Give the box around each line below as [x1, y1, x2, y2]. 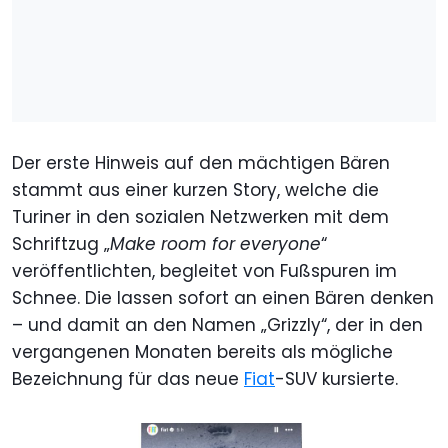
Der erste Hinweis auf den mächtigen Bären [12, 151, 390, 176]
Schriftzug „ [12, 232, 110, 257]
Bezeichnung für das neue [12, 367, 244, 392]
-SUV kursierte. [275, 367, 398, 392]
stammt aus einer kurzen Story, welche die [12, 178, 379, 203]
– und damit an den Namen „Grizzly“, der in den [12, 313, 423, 338]
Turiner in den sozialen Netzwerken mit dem [12, 205, 389, 230]
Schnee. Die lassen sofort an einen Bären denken [12, 286, 434, 311]
